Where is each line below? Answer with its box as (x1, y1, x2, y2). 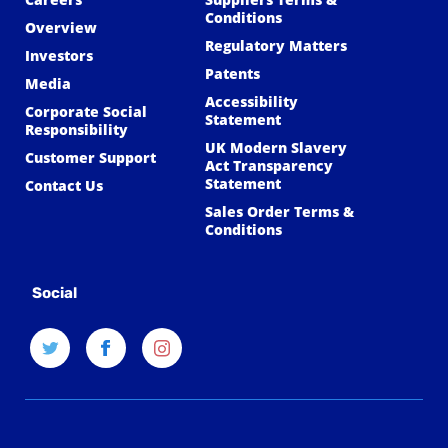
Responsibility (25, 120, 128, 140)
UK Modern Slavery (205, 138, 347, 158)
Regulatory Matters (205, 36, 347, 56)
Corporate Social (25, 102, 147, 122)
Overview (25, 18, 97, 38)
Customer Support (25, 148, 156, 168)
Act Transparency (205, 156, 333, 176)
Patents (205, 64, 260, 84)
